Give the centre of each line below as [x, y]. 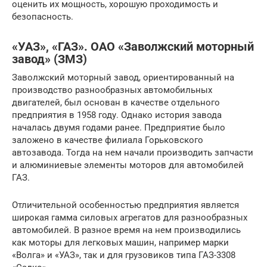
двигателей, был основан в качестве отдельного [116, 102]
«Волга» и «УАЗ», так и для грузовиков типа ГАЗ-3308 [124, 255]
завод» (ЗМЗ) [49, 59]
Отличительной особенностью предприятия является [125, 205]
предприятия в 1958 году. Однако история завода [117, 115]
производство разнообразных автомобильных [112, 90]
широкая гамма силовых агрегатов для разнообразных [130, 217]
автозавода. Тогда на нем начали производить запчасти [133, 152]
